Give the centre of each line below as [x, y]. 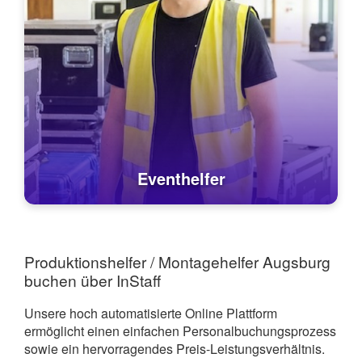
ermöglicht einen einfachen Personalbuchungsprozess [180, 331]
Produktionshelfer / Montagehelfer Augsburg [177, 261]
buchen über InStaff [93, 280]
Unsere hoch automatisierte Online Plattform [151, 314]
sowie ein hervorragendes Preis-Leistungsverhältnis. [175, 349]
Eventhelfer [181, 179]
